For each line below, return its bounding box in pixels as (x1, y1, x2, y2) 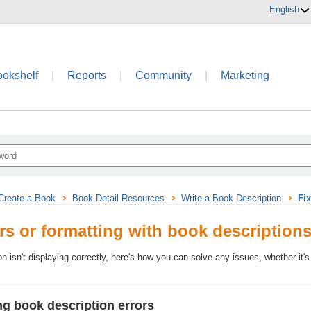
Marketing (221, 69, 270, 81)
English (269, 4, 299, 15)
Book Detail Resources (72, 193, 165, 203)
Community (135, 69, 192, 81)
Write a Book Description (181, 193, 281, 203)
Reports (67, 69, 107, 81)
